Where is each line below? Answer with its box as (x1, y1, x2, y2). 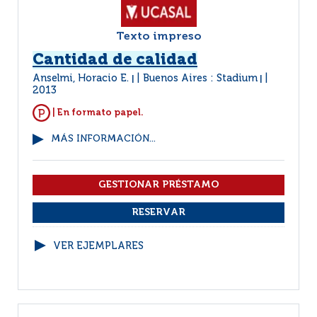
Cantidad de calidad (33, 52, 197, 68)
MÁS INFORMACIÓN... (51, 134, 156, 144)
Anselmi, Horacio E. (33, 74, 132, 83)
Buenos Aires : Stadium (143, 74, 258, 83)
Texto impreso (115, 31, 202, 42)
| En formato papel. (50, 108, 144, 117)
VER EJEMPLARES (53, 241, 144, 251)
